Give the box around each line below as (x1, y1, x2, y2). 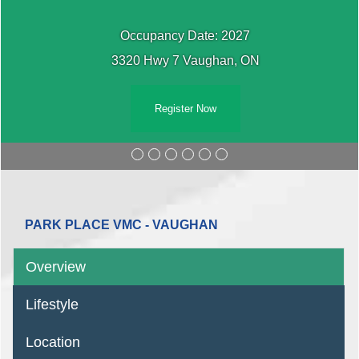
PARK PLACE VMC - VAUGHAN (25, 218, 218, 232)
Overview (26, 258, 86, 276)
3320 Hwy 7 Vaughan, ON (111, 54, 260, 68)
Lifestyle (26, 296, 79, 313)
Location (26, 333, 80, 351)
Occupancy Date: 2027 (120, 29, 250, 43)
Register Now (154, 103, 216, 115)
